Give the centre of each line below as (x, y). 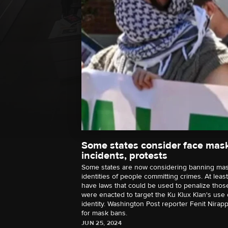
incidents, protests (124, 156)
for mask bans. (104, 213)
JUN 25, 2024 (102, 223)
